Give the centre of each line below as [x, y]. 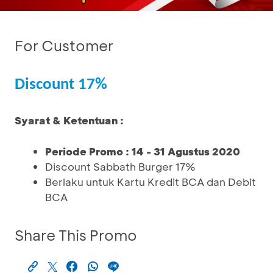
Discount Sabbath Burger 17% [120, 166]
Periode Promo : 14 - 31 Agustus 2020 [143, 151]
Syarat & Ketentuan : [69, 120]
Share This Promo [76, 235]
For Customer [64, 45]
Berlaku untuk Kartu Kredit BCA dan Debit [151, 182]
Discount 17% [61, 85]
